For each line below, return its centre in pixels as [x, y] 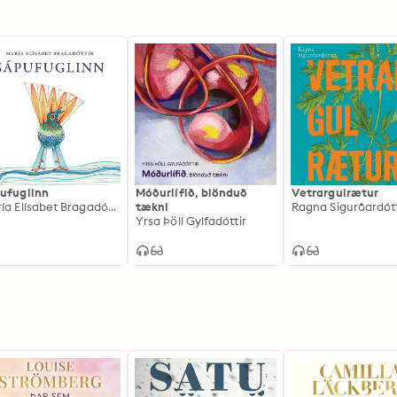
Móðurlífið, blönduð [192, 192]
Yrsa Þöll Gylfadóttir [191, 221]
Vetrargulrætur [335, 192]
